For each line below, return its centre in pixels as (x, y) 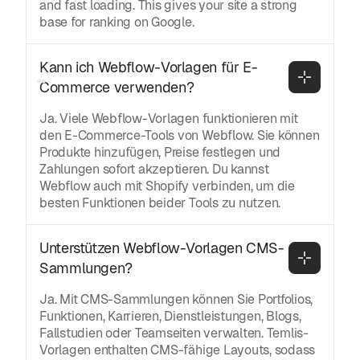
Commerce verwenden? (117, 87)
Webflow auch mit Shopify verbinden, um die (167, 186)
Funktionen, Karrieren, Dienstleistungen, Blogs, (170, 316)
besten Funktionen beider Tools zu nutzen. (160, 202)
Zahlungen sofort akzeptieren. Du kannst (154, 169)
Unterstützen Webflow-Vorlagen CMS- (162, 247)
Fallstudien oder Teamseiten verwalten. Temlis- (174, 333)
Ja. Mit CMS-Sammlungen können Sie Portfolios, (176, 299)
